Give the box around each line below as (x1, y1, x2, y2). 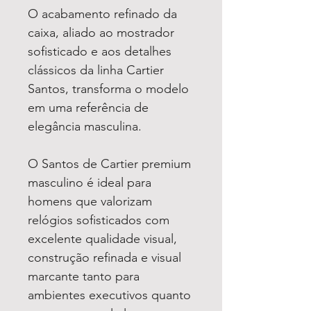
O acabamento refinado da (28, 6, 177, 22)
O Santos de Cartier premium (28, 155, 191, 171)
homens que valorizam (28, 193, 152, 209)
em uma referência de (28, 99, 149, 115)
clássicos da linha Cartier (28, 62, 164, 78)
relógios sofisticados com (28, 212, 169, 228)
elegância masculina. (28, 118, 142, 134)
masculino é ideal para (28, 174, 151, 190)
